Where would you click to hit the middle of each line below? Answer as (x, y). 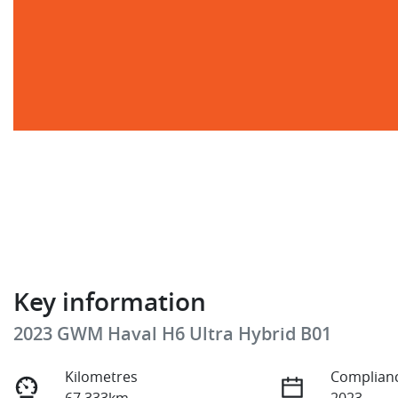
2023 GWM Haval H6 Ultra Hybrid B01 (172, 333)
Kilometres (102, 376)
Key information (110, 301)
